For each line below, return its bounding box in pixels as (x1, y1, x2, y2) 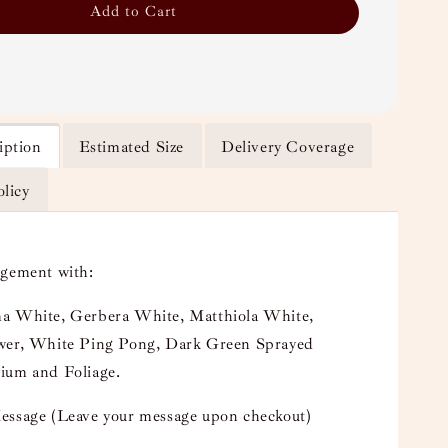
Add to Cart (89, 2, 177, 21)
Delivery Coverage (221, 137, 355, 157)
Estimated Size (78, 137, 184, 157)
